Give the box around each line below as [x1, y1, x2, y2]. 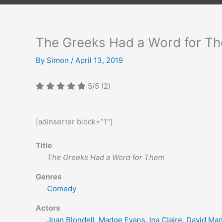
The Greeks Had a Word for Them [47, 153, 165, 162]
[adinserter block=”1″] [36, 117, 112, 126]
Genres [36, 172, 61, 181]
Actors [36, 203, 60, 213]
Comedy [47, 184, 76, 193]
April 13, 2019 [75, 55, 123, 65]
